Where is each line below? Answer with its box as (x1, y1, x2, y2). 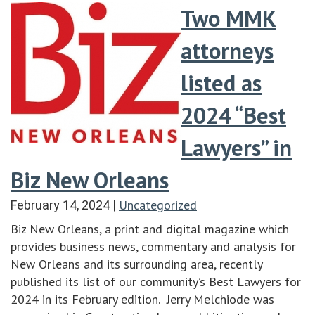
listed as (181, 67, 262, 98)
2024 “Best (181, 100, 286, 130)
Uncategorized (119, 196, 197, 213)
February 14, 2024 (11, 197, 110, 212)
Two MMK (181, 3, 276, 33)
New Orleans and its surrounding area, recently (11, 255, 262, 272)
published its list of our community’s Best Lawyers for (11, 273, 301, 290)
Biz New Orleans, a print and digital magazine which (11, 220, 289, 237)
